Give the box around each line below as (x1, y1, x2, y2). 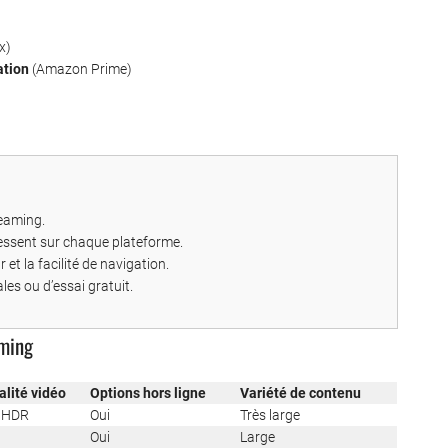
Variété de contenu (240, 385, 361, 402)
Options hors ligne (90, 385, 206, 402)
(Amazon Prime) (29, 61, 132, 78)
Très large (240, 407, 300, 424)
